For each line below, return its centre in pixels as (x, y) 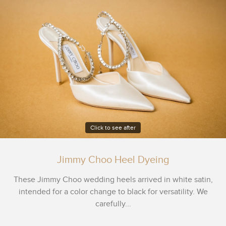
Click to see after (113, 127)
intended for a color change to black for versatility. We (113, 192)
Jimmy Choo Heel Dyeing (113, 160)
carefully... (113, 204)
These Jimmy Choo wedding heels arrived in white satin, (113, 180)
